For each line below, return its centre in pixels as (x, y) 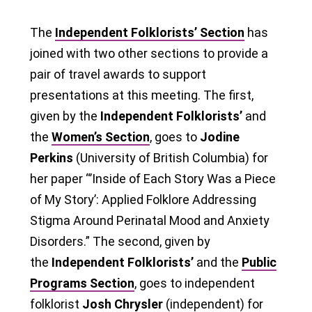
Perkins (52, 157)
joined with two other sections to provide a (149, 53)
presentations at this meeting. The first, (142, 95)
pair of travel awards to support (118, 74)
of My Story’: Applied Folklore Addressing (143, 199)
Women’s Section (101, 136)
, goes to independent (195, 283)
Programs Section (82, 283)
